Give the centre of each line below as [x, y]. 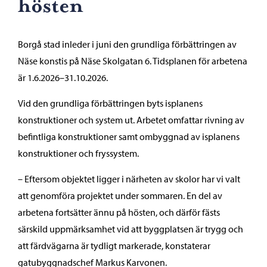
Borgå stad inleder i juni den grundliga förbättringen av [127, 44]
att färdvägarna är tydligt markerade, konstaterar [114, 246]
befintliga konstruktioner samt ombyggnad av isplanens [129, 136]
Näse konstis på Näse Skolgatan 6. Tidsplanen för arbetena [133, 61]
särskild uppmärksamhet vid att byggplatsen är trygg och [131, 229]
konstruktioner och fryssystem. [78, 153]
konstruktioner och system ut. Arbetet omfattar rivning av [131, 120]
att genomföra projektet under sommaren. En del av [120, 195]
